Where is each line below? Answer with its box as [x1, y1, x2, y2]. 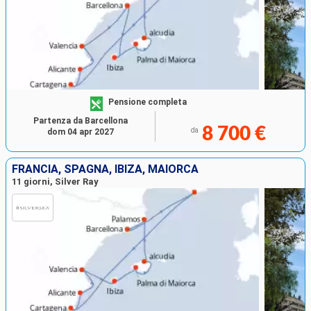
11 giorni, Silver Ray [12, 176, 99, 187]
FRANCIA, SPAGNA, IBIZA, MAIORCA [12, 162, 199, 176]
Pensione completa [108, 96, 187, 107]
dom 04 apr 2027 [47, 127, 114, 137]
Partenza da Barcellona [33, 116, 128, 126]
